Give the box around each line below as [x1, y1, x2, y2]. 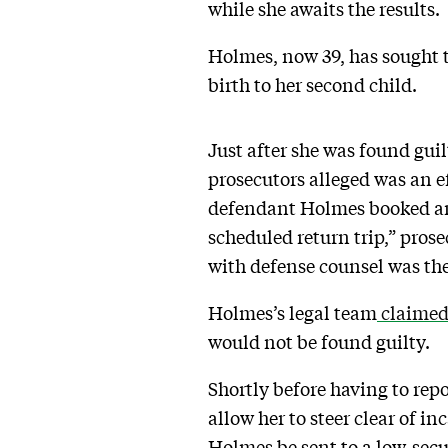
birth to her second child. [208, 72, 417, 97]
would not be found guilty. [208, 329, 438, 354]
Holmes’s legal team [208, 300, 377, 325]
